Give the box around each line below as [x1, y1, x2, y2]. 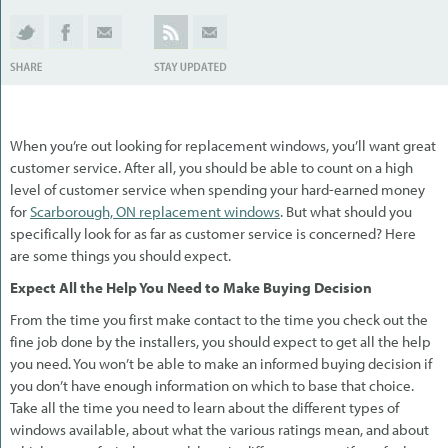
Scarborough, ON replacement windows [30, 202, 280, 222]
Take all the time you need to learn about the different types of [10, 398, 399, 418]
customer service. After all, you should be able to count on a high [10, 158, 413, 178]
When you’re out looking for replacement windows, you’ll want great [10, 136, 436, 156]
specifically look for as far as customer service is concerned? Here [10, 224, 416, 244]
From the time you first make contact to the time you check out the [10, 310, 428, 330]
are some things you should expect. [10, 246, 231, 266]
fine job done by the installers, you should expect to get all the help [10, 332, 431, 352]
